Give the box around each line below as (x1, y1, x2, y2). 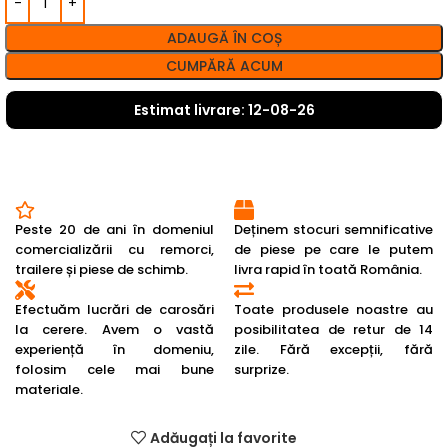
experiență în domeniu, (15, 340, 214, 360)
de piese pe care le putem (234, 240, 433, 260)
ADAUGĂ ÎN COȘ (166, 28, 282, 49)
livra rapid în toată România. (234, 260, 422, 280)
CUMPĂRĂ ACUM (165, 56, 283, 77)
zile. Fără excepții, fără (234, 340, 433, 360)
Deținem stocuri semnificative (234, 220, 433, 240)
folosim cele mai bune (15, 360, 214, 380)
